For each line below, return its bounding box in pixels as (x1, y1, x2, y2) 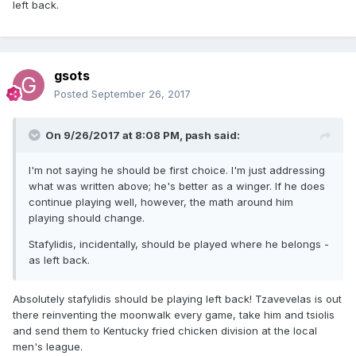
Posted (54, 87, 91, 101)
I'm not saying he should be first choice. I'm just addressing (29, 164, 325, 177)
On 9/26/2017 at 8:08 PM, (45, 129, 185, 142)
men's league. (13, 340, 86, 354)
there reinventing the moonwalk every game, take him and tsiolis (13, 308, 335, 322)
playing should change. (29, 211, 145, 225)
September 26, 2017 (91, 87, 191, 101)
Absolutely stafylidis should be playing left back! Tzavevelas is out (13, 292, 342, 306)
